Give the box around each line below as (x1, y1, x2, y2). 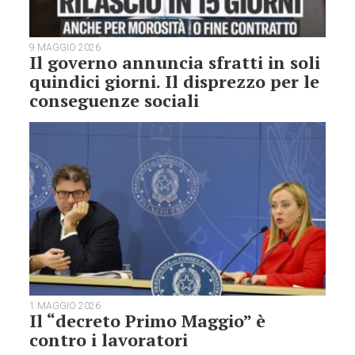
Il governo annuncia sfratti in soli (29, 50, 321, 74)
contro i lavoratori (29, 328, 189, 352)
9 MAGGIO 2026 (29, 41, 101, 53)
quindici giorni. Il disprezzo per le (29, 69, 320, 93)
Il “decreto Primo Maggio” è (29, 309, 266, 333)
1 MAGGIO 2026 (29, 300, 101, 312)
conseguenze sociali (29, 88, 200, 112)
